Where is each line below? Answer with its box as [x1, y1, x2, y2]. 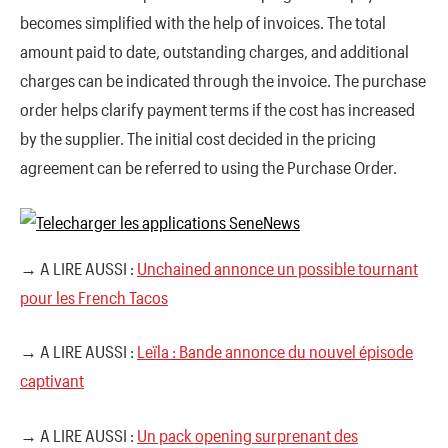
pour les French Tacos [20, 286, 168, 307]
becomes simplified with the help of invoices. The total [20, 12, 386, 33]
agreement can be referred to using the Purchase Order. [20, 157, 397, 178]
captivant [20, 370, 84, 391]
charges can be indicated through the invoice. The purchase [20, 70, 426, 91]
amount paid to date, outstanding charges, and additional [20, 41, 409, 62]
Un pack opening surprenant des [137, 424, 358, 445]
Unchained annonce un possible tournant [137, 257, 418, 278]
